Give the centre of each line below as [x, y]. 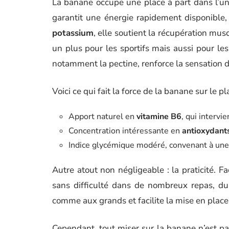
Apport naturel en [102, 117]
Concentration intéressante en [125, 131]
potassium [73, 33]
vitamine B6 [159, 117]
